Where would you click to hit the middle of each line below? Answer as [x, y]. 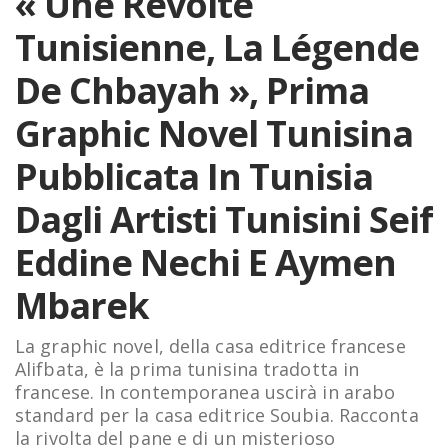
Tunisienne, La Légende [217, 47]
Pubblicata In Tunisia [194, 176]
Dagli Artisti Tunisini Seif [224, 219]
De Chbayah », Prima [192, 90]
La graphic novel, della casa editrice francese [210, 345]
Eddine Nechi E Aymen [205, 262]
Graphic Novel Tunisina [214, 133]
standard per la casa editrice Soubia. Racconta [217, 414]
